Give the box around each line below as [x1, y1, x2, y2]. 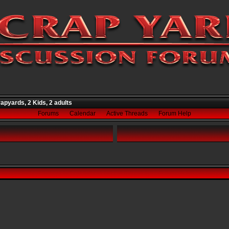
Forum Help [158, 110, 191, 117]
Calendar [70, 110, 96, 117]
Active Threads [106, 110, 148, 117]
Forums [38, 110, 59, 117]
